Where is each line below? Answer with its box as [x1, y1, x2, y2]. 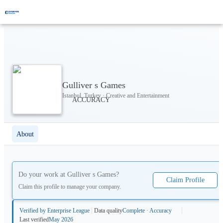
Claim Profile [166, 176, 205, 184]
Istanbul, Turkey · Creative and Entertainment [62, 92, 169, 99]
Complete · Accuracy [122, 207, 172, 214]
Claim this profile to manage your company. [18, 183, 121, 190]
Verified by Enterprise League [19, 207, 90, 214]
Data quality [94, 207, 122, 214]
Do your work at [18, 171, 67, 178]
